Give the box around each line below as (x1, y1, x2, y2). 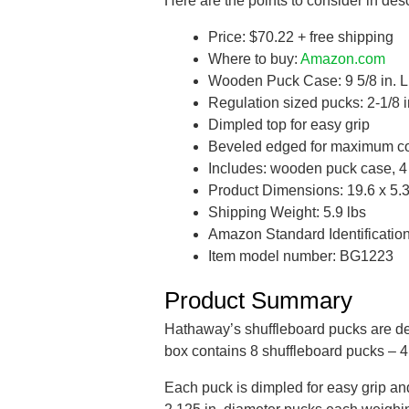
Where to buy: (208, 51, 300, 68)
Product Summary (164, 287, 352, 315)
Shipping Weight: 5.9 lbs (208, 204, 366, 221)
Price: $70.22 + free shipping (208, 29, 393, 46)
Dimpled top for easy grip (208, 117, 370, 133)
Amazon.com (300, 51, 385, 68)
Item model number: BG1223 (208, 248, 393, 265)
